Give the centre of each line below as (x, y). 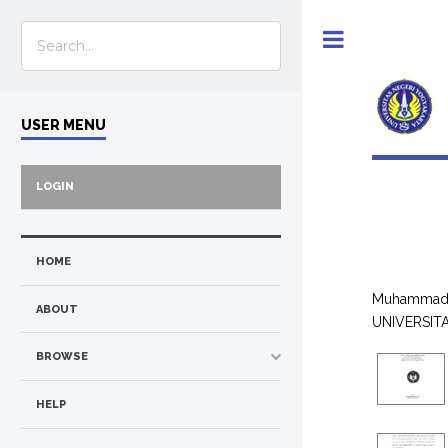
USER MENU (63, 124)
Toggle (384, 38)
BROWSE (62, 357)
